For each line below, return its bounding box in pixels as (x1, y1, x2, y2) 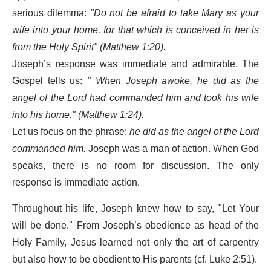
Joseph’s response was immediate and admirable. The (12, 53, 259, 74)
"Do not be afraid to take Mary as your (90, 2, 260, 24)
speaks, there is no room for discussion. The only (12, 155, 259, 176)
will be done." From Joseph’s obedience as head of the (12, 215, 259, 236)
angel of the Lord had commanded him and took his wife (12, 87, 259, 108)
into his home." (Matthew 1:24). (12, 104, 144, 125)
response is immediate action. (12, 172, 140, 193)
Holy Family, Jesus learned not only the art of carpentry (12, 232, 259, 253)
